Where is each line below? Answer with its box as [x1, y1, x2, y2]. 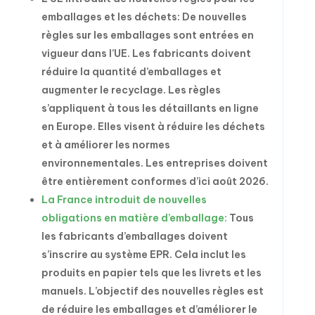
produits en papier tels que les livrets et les [41, 266, 262, 279]
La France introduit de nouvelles [41, 193, 207, 206]
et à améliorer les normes [41, 139, 170, 151]
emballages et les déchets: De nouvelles [41, 11, 247, 23]
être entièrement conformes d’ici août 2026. [41, 175, 269, 188]
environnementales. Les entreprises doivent [41, 157, 268, 169]
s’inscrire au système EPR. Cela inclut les [41, 248, 246, 261]
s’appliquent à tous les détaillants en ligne [41, 102, 259, 115]
